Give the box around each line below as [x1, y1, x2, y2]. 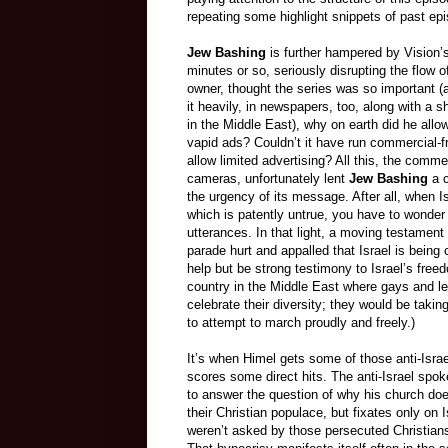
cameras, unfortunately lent [187, 171, 349, 187]
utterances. [187, 225, 256, 241]
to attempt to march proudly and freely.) [187, 315, 415, 331]
